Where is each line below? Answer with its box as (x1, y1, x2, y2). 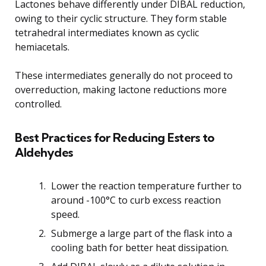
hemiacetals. (15, 40, 69, 53)
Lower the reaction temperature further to (51, 179, 242, 192)
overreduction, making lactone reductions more (15, 83, 227, 96)
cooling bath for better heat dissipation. (51, 240, 229, 254)
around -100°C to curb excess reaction (51, 193, 221, 207)
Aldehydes (15, 144, 73, 160)
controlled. (15, 97, 62, 110)
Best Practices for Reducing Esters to (15, 129, 214, 145)
